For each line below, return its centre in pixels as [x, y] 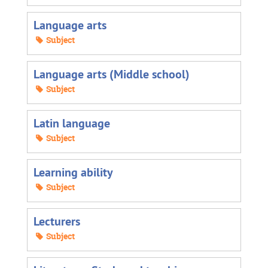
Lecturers [57, 221]
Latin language [72, 123]
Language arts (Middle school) [112, 74]
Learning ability [73, 172]
